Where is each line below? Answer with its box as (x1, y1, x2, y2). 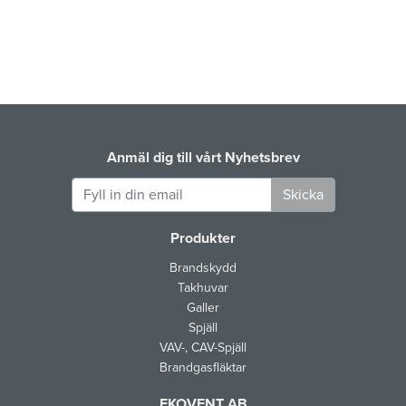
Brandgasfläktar (159, 359, 246, 375)
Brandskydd (169, 259, 237, 275)
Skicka (282, 185, 324, 204)
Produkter (170, 228, 236, 247)
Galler (187, 299, 219, 315)
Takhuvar (178, 279, 228, 295)
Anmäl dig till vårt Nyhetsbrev (106, 148, 300, 167)
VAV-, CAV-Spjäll (159, 339, 246, 355)
